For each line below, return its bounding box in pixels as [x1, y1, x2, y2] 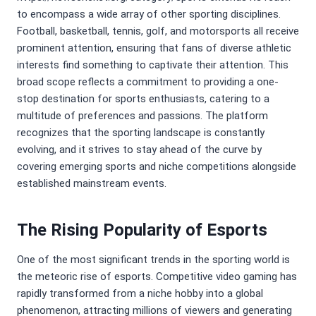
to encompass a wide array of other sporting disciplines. [17, 8, 281, 21]
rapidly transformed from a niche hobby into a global [17, 287, 263, 300]
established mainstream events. [17, 177, 166, 190]
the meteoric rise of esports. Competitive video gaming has [17, 270, 297, 284]
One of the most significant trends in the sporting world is [17, 253, 290, 267]
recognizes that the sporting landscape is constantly [17, 126, 265, 140]
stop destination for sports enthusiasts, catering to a [17, 92, 269, 106]
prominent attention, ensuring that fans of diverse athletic [17, 42, 291, 55]
